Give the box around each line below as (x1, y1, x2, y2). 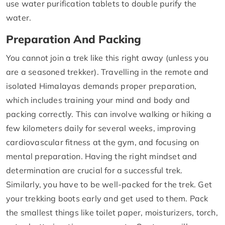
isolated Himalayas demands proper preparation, (6, 80, 197, 91)
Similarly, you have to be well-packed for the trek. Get (6, 179, 212, 189)
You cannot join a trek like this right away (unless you (6, 52, 209, 63)
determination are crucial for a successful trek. (6, 165, 183, 175)
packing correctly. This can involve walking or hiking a (6, 108, 212, 119)
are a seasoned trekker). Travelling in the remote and (6, 66, 209, 77)
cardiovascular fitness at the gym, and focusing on (6, 137, 199, 147)
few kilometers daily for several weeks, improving (6, 123, 196, 133)
